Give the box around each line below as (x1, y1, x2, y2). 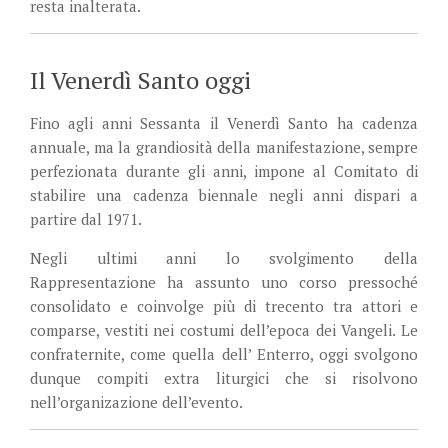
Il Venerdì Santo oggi (30, 63, 251, 96)
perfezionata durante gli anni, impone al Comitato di (30, 160, 418, 181)
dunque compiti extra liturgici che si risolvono (30, 367, 418, 388)
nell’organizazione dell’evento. (30, 391, 243, 412)
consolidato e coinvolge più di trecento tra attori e (30, 295, 418, 316)
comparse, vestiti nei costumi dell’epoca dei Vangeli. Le (30, 319, 418, 340)
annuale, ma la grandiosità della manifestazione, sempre (30, 136, 418, 157)
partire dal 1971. (30, 208, 142, 229)
